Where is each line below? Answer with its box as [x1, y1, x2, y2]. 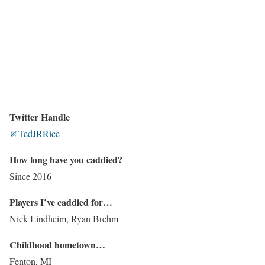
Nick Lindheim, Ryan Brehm [9, 212, 118, 225]
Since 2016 [9, 170, 51, 182]
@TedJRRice [9, 127, 60, 140]
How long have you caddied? [9, 153, 122, 166]
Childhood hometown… [9, 238, 105, 251]
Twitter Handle [9, 110, 70, 124]
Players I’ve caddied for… [9, 195, 112, 209]
